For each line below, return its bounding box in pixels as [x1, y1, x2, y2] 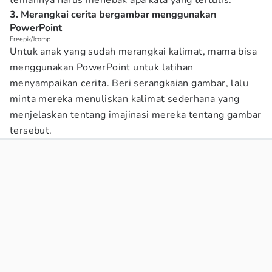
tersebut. [10, 124, 52, 137]
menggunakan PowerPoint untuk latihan [10, 61, 194, 74]
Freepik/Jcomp [10, 35, 50, 44]
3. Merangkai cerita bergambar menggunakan [10, 8, 216, 21]
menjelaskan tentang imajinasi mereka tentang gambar [10, 108, 262, 121]
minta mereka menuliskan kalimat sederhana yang [10, 92, 240, 106]
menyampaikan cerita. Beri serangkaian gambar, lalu [10, 76, 248, 90]
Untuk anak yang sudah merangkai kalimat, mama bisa [10, 45, 257, 58]
